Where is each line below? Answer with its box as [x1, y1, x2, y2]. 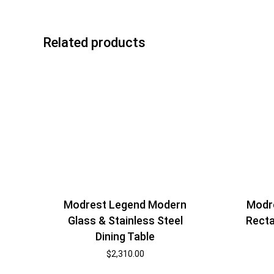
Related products [43, 34, 146, 50]
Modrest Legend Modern [64, 198, 187, 212]
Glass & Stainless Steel [67, 214, 183, 228]
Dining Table [95, 230, 155, 243]
